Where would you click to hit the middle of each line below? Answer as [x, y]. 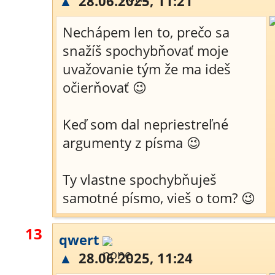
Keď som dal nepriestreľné [145, 124]
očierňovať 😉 [105, 87]
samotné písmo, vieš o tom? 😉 [159, 198]
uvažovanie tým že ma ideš [147, 69]
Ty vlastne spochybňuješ [140, 179]
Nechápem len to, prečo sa [146, 32]
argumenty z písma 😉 [132, 142]
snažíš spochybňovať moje [145, 50]
